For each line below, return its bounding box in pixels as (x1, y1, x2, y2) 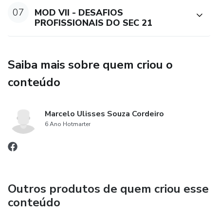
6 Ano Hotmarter (45, 120, 91, 128)
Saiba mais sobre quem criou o (8, 56, 173, 73)
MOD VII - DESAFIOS (35, 6, 124, 18)
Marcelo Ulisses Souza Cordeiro (45, 108, 164, 119)
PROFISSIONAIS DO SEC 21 (35, 17, 153, 29)
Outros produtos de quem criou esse (8, 181, 209, 197)
